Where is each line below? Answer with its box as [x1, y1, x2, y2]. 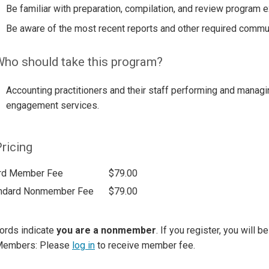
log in [72, 239, 95, 251]
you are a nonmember [56, 224, 156, 236]
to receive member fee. [95, 239, 195, 251]
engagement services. [5, 100, 99, 112]
